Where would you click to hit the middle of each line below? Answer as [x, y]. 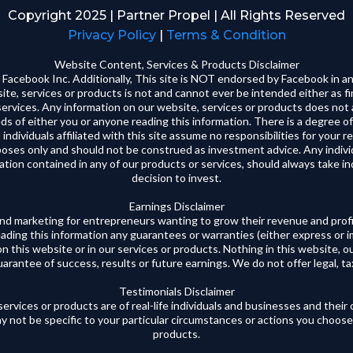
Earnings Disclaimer [176, 206]
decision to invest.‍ [176, 177]
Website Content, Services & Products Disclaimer [176, 64]
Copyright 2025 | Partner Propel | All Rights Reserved [176, 15]
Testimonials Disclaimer [176, 291]
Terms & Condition [226, 35]
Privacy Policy [113, 35]
